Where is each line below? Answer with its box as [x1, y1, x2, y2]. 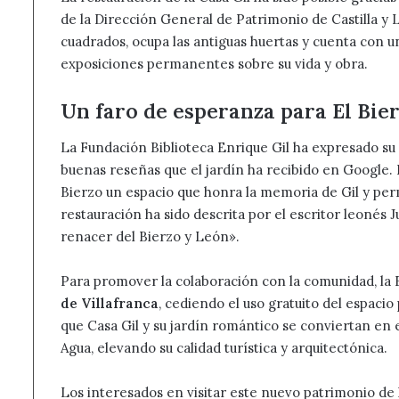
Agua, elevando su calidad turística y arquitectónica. [61, 338, 387, 356]
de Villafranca [61, 294, 159, 312]
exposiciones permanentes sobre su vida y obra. [61, 55, 368, 73]
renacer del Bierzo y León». [61, 227, 240, 245]
